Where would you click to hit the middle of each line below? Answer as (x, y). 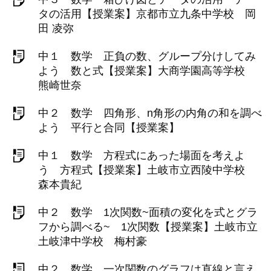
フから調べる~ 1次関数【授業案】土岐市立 (148, 227)
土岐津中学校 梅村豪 (93, 241)
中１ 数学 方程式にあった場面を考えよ (142, 155)
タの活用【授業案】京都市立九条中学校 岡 (147, 14)
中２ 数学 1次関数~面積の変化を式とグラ (148, 212)
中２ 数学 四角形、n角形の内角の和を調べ (150, 113)
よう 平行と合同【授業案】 (109, 128)
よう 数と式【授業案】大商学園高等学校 (147, 71)
